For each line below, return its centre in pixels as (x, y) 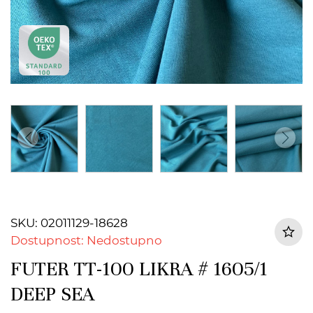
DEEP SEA (52, 294)
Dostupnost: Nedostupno (86, 240)
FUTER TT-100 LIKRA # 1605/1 (139, 269)
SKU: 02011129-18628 (69, 223)
